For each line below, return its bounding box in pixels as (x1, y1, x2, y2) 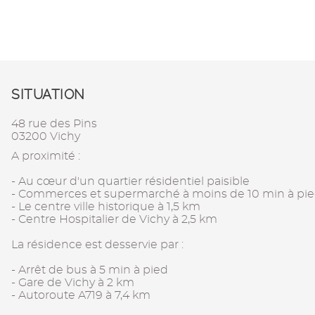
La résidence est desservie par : (11, 238, 184, 250)
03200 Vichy (11, 130, 80, 142)
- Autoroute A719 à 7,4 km (11, 289, 150, 301)
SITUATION (11, 86, 85, 103)
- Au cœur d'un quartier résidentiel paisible (11, 175, 250, 187)
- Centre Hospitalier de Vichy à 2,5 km (11, 213, 217, 225)
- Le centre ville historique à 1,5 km (11, 200, 200, 212)
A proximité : (11, 150, 80, 162)
